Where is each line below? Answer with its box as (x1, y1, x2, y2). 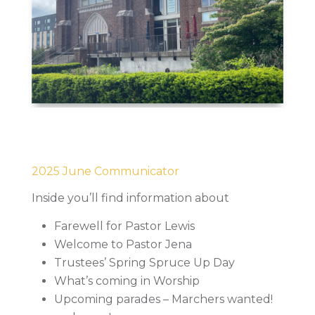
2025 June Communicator (31, 164, 179, 178)
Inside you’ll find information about (31, 191, 229, 205)
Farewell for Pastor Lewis (53, 219, 195, 233)
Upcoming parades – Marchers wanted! (53, 292, 273, 306)
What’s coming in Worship (53, 274, 200, 288)
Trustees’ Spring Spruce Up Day (53, 255, 235, 269)
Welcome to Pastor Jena (53, 237, 192, 251)
